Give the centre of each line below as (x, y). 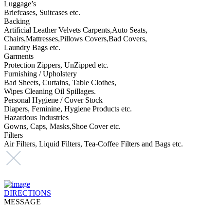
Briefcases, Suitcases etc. (42, 12)
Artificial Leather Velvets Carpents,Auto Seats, (76, 30)
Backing (17, 21)
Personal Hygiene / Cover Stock (53, 100)
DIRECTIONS (27, 193)
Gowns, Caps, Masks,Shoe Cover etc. (62, 126)
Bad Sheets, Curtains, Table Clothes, (60, 82)
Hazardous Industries (36, 117)
